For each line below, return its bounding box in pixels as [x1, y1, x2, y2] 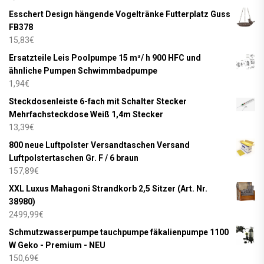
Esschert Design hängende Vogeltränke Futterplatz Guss [9, 9, 230, 19]
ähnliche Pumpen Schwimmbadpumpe [9, 65, 157, 75]
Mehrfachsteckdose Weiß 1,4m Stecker [9, 109, 163, 119]
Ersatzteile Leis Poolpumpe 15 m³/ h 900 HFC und [9, 52, 201, 62]
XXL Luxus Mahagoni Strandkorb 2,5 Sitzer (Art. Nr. [9, 183, 207, 193]
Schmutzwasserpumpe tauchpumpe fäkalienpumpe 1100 [9, 227, 229, 237]
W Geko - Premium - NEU [9, 240, 105, 250]
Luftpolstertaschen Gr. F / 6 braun [9, 153, 138, 163]
